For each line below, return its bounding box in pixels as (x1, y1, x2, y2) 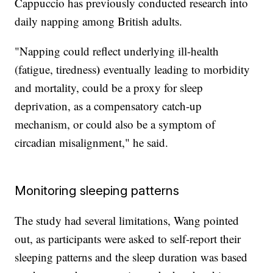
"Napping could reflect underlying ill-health (15, 43, 219, 59)
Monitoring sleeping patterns (15, 183, 180, 199)
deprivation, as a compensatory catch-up (15, 98, 202, 114)
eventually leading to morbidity (104, 62, 250, 77)
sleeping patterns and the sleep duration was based (15, 249, 248, 265)
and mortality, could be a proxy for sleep (15, 80, 204, 96)
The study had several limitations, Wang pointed (15, 213, 239, 229)
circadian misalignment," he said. (15, 135, 169, 151)
